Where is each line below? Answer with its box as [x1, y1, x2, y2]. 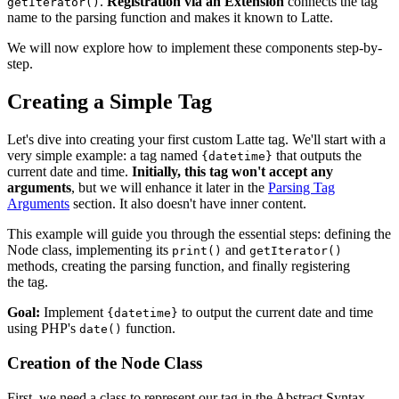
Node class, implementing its [7, 242, 172, 258]
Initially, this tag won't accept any [132, 164, 333, 180]
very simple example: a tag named [7, 148, 201, 164]
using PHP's [7, 321, 79, 337]
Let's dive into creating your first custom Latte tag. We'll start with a [7, 132, 386, 148]
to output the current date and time [178, 305, 373, 321]
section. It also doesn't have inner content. [69, 196, 306, 212]
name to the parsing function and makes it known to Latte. [7, 10, 333, 26]
